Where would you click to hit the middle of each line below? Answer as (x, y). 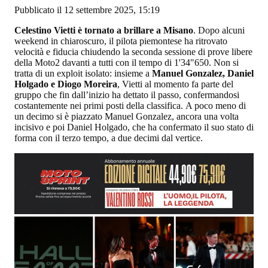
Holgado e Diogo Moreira (66, 84)
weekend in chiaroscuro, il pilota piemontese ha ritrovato (121, 41)
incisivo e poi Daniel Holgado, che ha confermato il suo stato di (134, 127)
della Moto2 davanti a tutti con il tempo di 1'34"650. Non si (127, 62)
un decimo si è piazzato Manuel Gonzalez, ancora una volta (127, 116)
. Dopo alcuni (219, 30)
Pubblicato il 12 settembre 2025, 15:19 (87, 10)
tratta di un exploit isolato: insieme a (83, 73)
